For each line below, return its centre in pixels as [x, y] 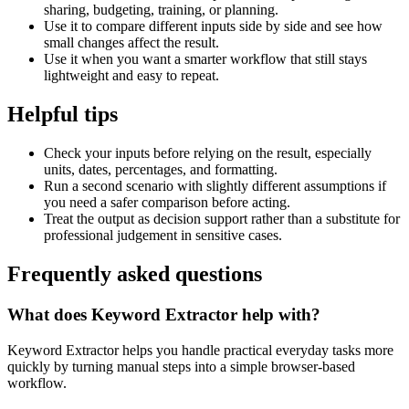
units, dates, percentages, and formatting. [161, 170]
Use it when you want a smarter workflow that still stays [205, 59]
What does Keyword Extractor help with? [164, 314]
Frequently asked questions [135, 274]
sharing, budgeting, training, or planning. [161, 10]
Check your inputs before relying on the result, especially [208, 153]
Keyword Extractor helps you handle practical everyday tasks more [200, 350]
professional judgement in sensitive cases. [163, 236]
